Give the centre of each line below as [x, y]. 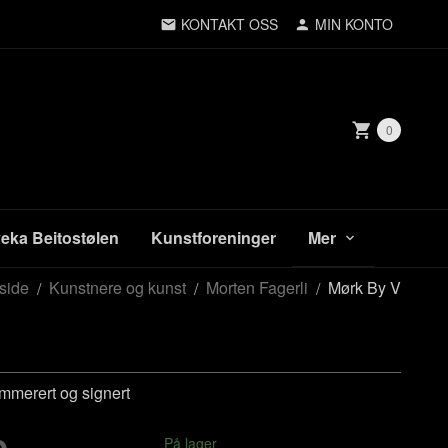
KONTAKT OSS [229, 24]
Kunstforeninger [213, 237]
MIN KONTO [354, 24]
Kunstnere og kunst [117, 287]
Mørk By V [364, 287]
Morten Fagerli [257, 287]
